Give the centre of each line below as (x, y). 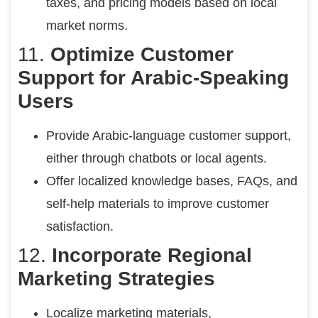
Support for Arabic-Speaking (153, 77)
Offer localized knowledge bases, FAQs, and (172, 181)
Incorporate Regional (152, 255)
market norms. (87, 25)
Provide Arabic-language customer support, (169, 135)
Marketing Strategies (116, 278)
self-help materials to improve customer (158, 203)
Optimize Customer (142, 54)
